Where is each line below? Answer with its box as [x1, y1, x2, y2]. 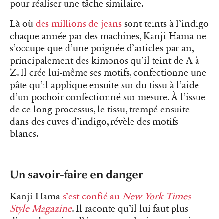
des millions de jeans [36, 18, 122, 30]
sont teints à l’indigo [122, 18, 209, 30]
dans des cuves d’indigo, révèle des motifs [10, 116, 178, 128]
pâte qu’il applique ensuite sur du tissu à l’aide [10, 79, 199, 91]
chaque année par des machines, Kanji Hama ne [10, 30, 206, 43]
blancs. [10, 128, 39, 140]
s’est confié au [63, 191, 122, 202]
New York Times [122, 191, 191, 202]
